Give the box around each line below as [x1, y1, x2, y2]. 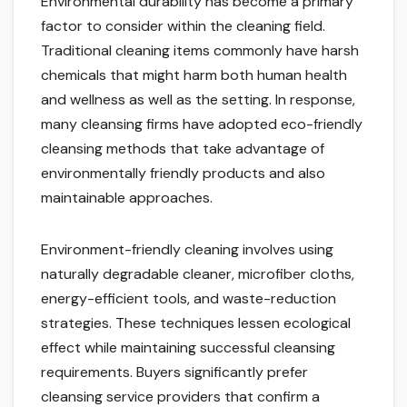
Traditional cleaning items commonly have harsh [41, 41, 359, 61]
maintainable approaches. [41, 188, 213, 208]
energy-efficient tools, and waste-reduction [41, 289, 336, 309]
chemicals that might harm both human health [41, 65, 347, 85]
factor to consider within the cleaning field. [41, 16, 325, 36]
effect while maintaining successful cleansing [41, 338, 335, 358]
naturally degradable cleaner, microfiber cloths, [41, 264, 354, 284]
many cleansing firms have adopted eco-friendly [41, 114, 362, 134]
